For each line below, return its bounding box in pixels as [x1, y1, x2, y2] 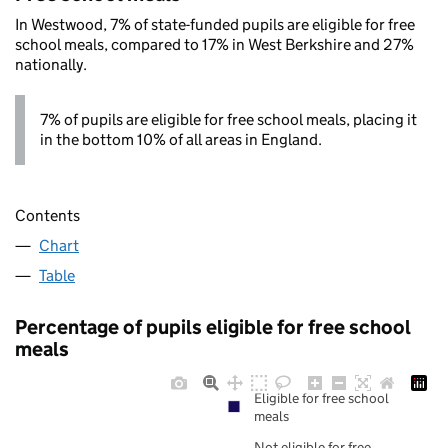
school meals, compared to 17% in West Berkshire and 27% [15, 35, 414, 54]
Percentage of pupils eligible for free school [15, 315, 411, 340]
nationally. [15, 55, 87, 74]
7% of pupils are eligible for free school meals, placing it [40, 110, 417, 129]
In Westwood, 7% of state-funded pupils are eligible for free [15, 15, 415, 34]
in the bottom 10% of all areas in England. [40, 130, 322, 149]
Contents [15, 206, 80, 226]
